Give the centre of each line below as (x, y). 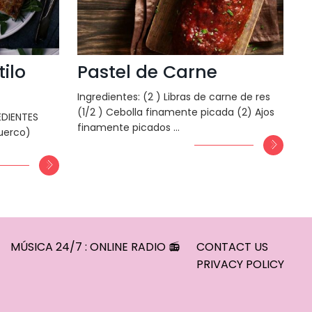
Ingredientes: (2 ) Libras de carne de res (175, 96)
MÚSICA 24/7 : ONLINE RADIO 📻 (95, 247)
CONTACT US (232, 247)
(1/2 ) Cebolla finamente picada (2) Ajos (175, 112)
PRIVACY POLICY (240, 264)
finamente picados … (128, 127)
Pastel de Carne (147, 72)
